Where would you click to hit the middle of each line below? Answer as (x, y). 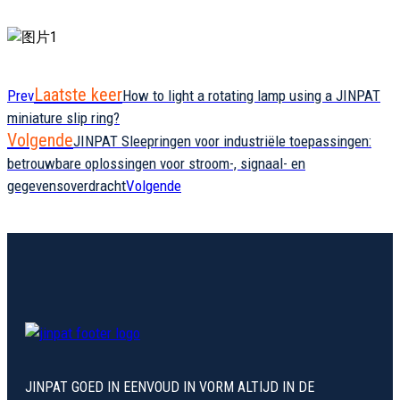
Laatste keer (78, 95)
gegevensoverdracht (67, 186)
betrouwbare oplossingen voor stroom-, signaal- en (156, 164)
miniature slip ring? (63, 118)
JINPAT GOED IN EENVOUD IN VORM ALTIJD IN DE (170, 387)
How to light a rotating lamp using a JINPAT (251, 96)
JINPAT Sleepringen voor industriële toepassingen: (222, 142)
